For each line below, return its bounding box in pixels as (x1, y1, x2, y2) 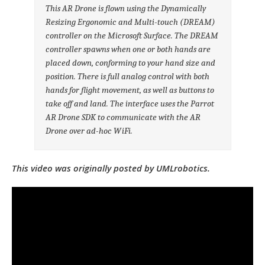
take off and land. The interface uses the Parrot (46, 98, 215, 109)
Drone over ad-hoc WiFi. (46, 125, 133, 136)
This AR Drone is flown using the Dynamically (46, 2, 206, 14)
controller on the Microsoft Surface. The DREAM (46, 30, 219, 41)
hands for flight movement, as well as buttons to (46, 84, 215, 95)
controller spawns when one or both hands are (46, 43, 211, 54)
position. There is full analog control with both (46, 70, 210, 82)
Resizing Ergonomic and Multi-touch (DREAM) (46, 16, 216, 27)
